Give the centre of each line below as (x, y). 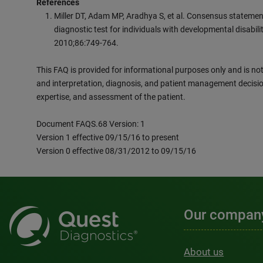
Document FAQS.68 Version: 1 (91, 124)
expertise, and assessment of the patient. (111, 97)
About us (204, 252)
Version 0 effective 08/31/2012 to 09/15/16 (116, 151)
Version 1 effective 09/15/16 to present (108, 137)
